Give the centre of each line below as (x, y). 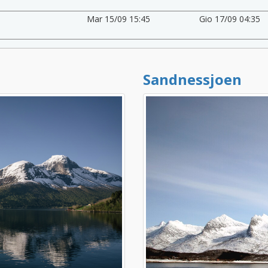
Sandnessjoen (192, 79)
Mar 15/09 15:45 (118, 19)
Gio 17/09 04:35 (230, 19)
